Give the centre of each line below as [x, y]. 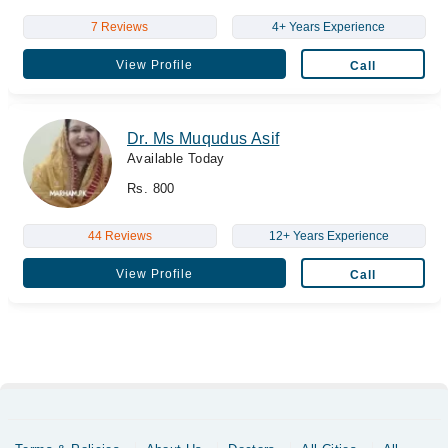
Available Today [176, 158]
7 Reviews [119, 26]
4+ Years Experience [328, 26]
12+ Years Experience [328, 236]
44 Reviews [119, 236]
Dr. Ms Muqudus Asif [203, 138]
